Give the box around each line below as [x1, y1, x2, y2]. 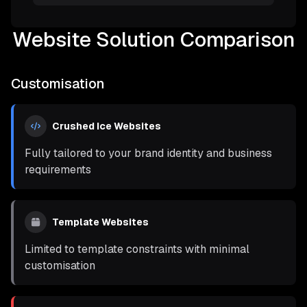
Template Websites [52, 216, 149, 228]
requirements [25, 162, 91, 177]
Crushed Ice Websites [52, 120, 161, 132]
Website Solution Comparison [12, 26, 295, 53]
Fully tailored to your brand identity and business [25, 146, 272, 160]
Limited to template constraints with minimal [25, 242, 249, 256]
